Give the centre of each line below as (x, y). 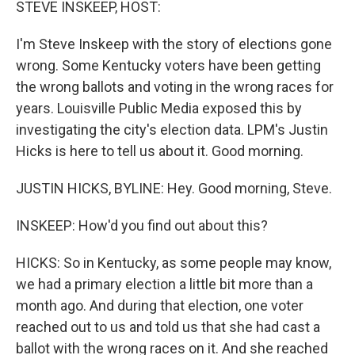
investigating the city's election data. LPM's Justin (172, 130)
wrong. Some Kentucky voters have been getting (168, 65)
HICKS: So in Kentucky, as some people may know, (174, 263)
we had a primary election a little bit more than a (164, 284)
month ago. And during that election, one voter (160, 305)
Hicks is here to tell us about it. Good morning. (160, 151)
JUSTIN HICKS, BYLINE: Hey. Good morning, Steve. (174, 188)
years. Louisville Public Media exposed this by (159, 108)
